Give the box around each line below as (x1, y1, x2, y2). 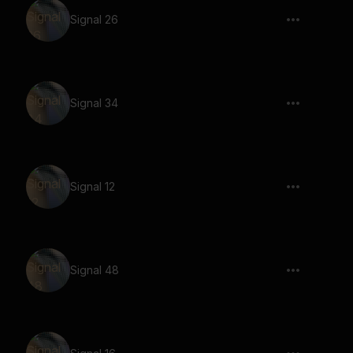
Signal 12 (70, 180, 115, 193)
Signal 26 (70, 13, 118, 26)
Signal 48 (70, 263, 119, 277)
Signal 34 (70, 96, 118, 110)
